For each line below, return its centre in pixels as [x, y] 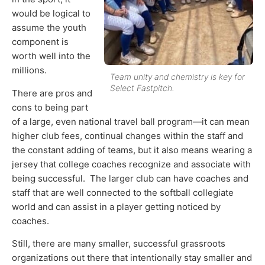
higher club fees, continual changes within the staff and [127, 135]
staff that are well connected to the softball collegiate [123, 192]
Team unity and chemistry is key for [177, 77]
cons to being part [50, 107]
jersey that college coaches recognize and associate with [131, 164]
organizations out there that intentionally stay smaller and [132, 258]
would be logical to [51, 14]
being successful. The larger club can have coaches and [130, 178]
